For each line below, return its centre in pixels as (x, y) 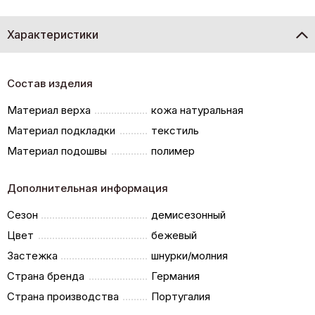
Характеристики (53, 34)
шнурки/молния (190, 255)
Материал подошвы (57, 150)
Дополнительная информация (88, 188)
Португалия (181, 296)
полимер (173, 150)
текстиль (175, 130)
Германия (176, 276)
